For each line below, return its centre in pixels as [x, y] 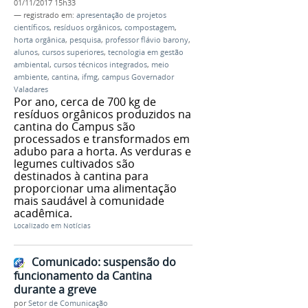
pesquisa [85, 40]
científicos [32, 27]
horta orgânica [40, 40]
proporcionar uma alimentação [95, 188]
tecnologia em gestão [146, 52]
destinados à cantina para [81, 176]
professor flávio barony [147, 40]
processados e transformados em [102, 139]
